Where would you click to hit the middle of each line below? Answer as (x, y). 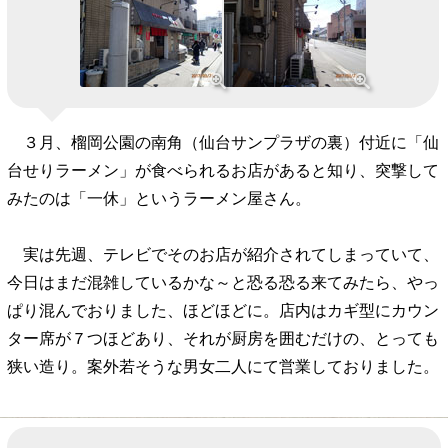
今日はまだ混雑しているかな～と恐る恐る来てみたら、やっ (223, 281)
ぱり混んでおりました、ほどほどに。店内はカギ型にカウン (223, 309)
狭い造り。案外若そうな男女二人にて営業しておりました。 (223, 365)
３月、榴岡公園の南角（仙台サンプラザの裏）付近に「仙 (223, 141)
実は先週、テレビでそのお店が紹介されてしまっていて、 (223, 253)
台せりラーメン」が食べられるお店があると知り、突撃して (223, 169)
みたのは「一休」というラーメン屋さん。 (159, 197)
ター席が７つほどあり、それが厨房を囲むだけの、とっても (223, 337)
